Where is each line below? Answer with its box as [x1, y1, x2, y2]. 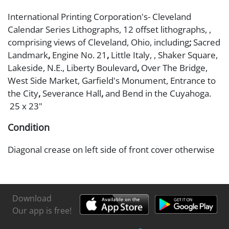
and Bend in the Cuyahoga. [105, 87, 213, 99]
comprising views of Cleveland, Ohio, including [8, 36, 189, 48]
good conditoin [8, 156, 66, 168]
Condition [8, 121, 50, 133]
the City [8, 87, 38, 99]
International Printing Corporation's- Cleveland [8, 10, 191, 22]
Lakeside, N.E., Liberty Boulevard [8, 61, 137, 74]
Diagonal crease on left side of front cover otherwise [8, 143, 215, 155]
